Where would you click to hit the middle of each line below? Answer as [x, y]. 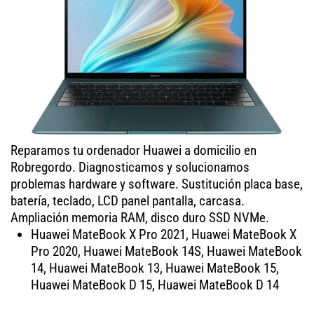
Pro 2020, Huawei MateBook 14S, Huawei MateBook [166, 252]
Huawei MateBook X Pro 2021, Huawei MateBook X [163, 235]
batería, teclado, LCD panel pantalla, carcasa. [128, 201]
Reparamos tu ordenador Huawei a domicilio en [134, 151]
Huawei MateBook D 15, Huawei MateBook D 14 [155, 285]
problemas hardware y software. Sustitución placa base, [157, 184]
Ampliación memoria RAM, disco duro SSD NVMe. [140, 218]
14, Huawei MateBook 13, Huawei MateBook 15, [155, 268]
